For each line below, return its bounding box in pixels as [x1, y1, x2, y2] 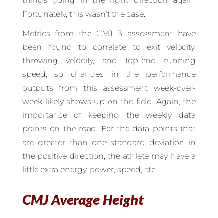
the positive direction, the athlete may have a [22, 151, 196, 161]
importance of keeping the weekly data [22, 110, 196, 120]
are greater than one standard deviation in [22, 138, 196, 147]
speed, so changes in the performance [22, 70, 196, 79]
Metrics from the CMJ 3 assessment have [22, 29, 196, 38]
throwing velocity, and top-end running [22, 56, 196, 66]
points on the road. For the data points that [22, 124, 196, 134]
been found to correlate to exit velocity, [22, 42, 196, 52]
